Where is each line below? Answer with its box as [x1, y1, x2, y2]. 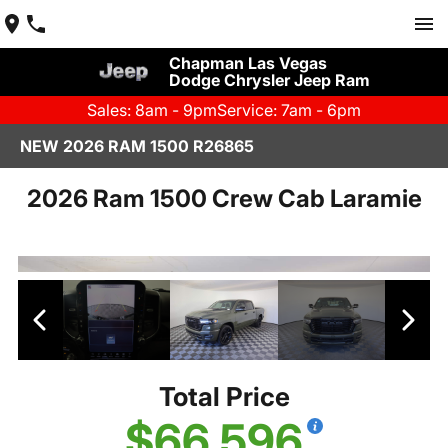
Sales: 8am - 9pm [87, 100, 217, 120]
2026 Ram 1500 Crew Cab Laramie [26, 183, 422, 213]
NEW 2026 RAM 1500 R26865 [20, 136, 254, 156]
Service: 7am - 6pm [217, 100, 361, 120]
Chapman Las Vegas [168, 53, 327, 73]
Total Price [158, 381, 290, 413]
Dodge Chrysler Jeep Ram [168, 70, 370, 90]
